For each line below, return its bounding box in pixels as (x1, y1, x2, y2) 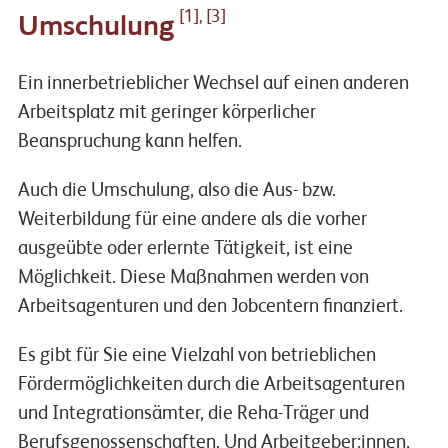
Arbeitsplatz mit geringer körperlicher (17, 103, 316, 123)
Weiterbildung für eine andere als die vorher (17, 210, 367, 230)
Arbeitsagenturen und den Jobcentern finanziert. (17, 297, 403, 317)
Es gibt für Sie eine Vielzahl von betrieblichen (17, 346, 376, 366)
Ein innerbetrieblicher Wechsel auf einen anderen (17, 74, 409, 94)
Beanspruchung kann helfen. (17, 132, 242, 152)
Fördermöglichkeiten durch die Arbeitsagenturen (17, 375, 405, 395)
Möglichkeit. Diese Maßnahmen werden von (17, 268, 369, 288)
